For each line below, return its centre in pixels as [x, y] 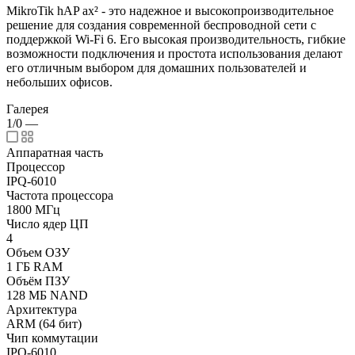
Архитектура [42, 310]
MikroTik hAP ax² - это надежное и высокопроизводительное [170, 11]
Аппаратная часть [55, 153]
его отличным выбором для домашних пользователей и [157, 68]
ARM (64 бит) [44, 324]
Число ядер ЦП [48, 224]
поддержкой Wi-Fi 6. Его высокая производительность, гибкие [176, 40]
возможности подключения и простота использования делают [174, 54]
